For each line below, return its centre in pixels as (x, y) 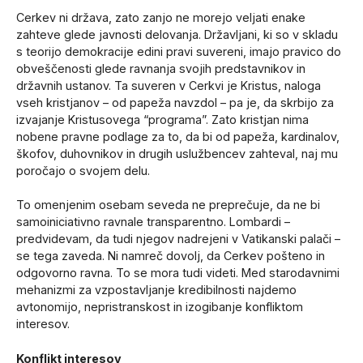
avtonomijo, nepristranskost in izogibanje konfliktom (160, 307)
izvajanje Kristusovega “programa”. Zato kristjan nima (162, 119)
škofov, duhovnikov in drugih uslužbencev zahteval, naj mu (177, 153)
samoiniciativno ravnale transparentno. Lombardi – (153, 222)
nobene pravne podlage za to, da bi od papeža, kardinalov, (178, 136)
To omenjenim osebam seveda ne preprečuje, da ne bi (168, 205)
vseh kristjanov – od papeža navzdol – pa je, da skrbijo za (175, 102)
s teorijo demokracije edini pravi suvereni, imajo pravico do (179, 51)
